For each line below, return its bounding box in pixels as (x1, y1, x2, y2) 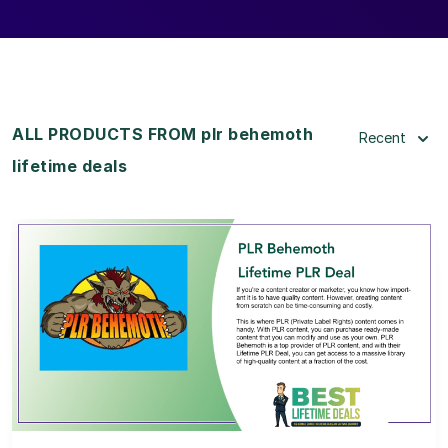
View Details (178, 289, 270, 307)
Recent (359, 128, 406, 146)
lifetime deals (12, 155, 127, 176)
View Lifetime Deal (156, 340, 292, 358)
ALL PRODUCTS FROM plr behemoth (12, 123, 313, 144)
